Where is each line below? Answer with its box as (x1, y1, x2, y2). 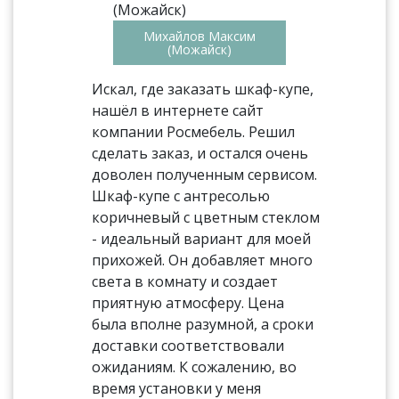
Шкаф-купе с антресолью (92, 186, 271, 206)
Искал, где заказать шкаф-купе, (92, 79, 314, 99)
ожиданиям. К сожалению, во (92, 357, 297, 377)
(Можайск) (167, 41, 232, 58)
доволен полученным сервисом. (92, 165, 318, 184)
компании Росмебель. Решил (92, 122, 296, 142)
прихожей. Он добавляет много (92, 250, 313, 270)
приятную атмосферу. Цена (92, 293, 285, 313)
